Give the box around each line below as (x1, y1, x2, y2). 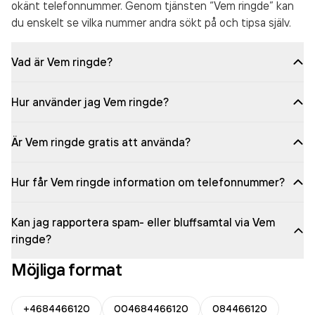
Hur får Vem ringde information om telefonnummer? (11, 175, 285, 189)
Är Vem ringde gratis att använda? (11, 135, 191, 149)
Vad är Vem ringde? (11, 55, 112, 69)
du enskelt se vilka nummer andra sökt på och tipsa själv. (11, 15, 291, 30)
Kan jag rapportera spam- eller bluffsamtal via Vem (11, 215, 275, 229)
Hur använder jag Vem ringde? (11, 95, 169, 109)
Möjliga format (11, 259, 122, 280)
